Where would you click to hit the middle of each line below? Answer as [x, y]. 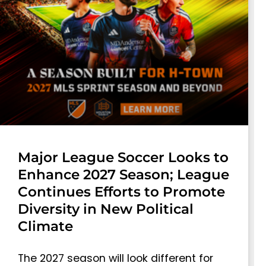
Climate [45, 226]
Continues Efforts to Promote [121, 191]
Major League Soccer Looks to [123, 157]
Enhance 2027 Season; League [123, 174]
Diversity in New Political [106, 209]
